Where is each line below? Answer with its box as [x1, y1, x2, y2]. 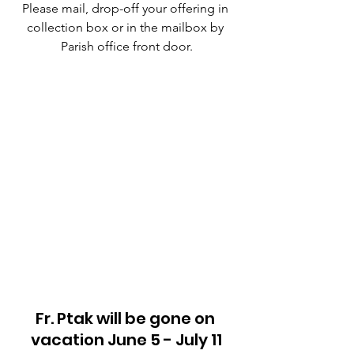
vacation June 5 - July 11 [31, 328, 222, 351]
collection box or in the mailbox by [26, 20, 227, 36]
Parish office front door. [60, 39, 193, 55]
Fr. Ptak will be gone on [35, 307, 218, 330]
